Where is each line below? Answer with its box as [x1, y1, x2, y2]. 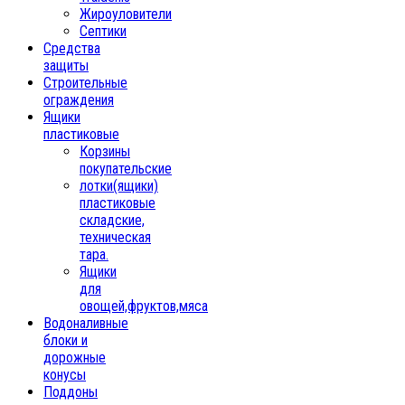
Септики [80, 22, 127, 40]
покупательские [80, 159, 172, 177]
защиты [43, 56, 89, 74]
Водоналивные [43, 314, 128, 332]
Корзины [80, 142, 130, 160]
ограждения [43, 90, 114, 108]
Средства [43, 39, 100, 57]
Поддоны [43, 382, 98, 400]
